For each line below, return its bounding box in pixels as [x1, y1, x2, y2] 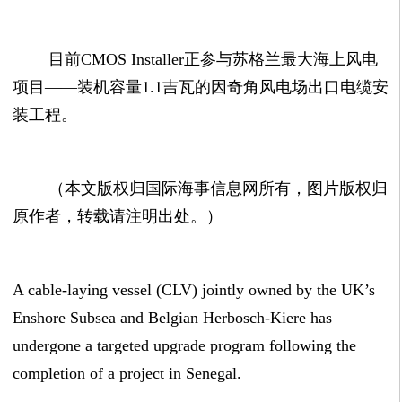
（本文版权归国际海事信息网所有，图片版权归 [13, 179, 389, 198]
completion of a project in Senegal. [13, 364, 242, 383]
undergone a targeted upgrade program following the [13, 336, 357, 355]
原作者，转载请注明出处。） [13, 207, 223, 226]
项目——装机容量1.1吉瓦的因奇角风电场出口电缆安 [13, 78, 389, 97]
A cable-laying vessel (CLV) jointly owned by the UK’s [13, 281, 376, 300]
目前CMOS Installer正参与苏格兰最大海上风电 [13, 50, 379, 69]
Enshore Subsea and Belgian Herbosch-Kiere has [13, 309, 333, 328]
